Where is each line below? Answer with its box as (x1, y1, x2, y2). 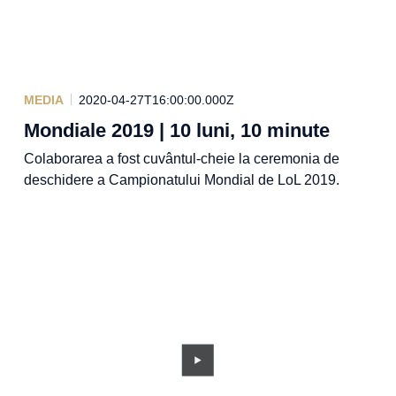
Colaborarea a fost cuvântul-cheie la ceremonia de (23, 150, 339, 166)
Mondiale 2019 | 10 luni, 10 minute (23, 118, 330, 141)
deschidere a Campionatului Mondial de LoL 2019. (23, 171, 339, 187)
